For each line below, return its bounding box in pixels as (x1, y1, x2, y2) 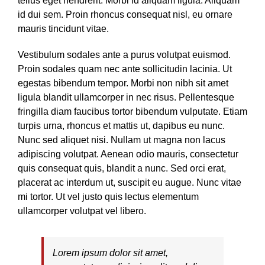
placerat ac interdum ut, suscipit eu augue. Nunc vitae (18, 177, 241, 188)
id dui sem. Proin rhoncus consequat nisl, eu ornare (18, 9, 232, 20)
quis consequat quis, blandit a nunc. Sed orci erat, (18, 163, 226, 173)
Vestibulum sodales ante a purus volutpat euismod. (18, 50, 231, 60)
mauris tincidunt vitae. (18, 24, 109, 34)
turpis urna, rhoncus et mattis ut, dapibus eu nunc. (18, 121, 225, 131)
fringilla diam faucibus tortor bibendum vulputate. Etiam (18, 106, 247, 117)
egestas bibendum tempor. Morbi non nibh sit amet (18, 78, 228, 88)
